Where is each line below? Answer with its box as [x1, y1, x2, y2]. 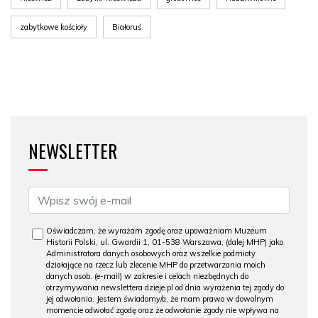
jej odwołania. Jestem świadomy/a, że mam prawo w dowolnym [46, 294, 273, 304]
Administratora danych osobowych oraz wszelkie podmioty [46, 248, 256, 258]
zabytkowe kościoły [20, 22, 87, 32]
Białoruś [112, 22, 141, 32]
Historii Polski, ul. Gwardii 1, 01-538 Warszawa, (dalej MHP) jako [46, 237, 283, 247]
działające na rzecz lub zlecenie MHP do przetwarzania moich [46, 260, 265, 270]
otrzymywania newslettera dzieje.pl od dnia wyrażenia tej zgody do [46, 283, 284, 292]
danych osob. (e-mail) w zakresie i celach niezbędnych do [46, 271, 248, 281]
